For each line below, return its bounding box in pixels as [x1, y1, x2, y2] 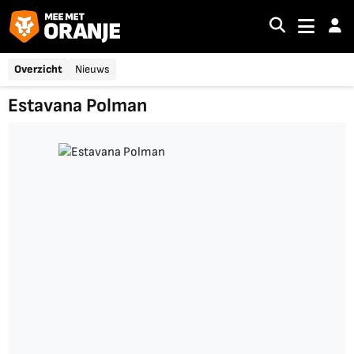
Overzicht [14, 62, 62, 76]
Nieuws [75, 62, 110, 76]
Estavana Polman [8, 93, 147, 117]
